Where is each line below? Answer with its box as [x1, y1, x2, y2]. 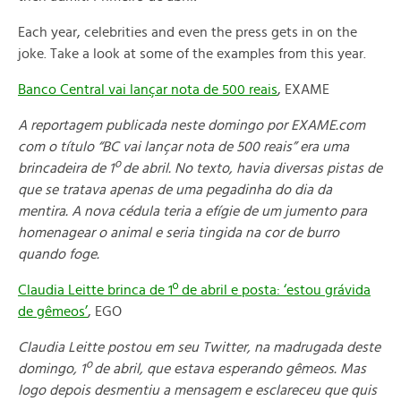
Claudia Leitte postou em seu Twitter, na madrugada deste [18, 340, 380, 354]
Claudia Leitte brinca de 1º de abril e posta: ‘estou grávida [18, 283, 371, 297]
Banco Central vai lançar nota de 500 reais [18, 82, 277, 97]
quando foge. [18, 247, 99, 261]
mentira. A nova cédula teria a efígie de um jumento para [18, 204, 367, 218]
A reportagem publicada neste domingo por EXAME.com [18, 118, 365, 132]
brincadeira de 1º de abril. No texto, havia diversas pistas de [18, 161, 382, 175]
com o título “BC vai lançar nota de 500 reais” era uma [18, 140, 349, 154]
